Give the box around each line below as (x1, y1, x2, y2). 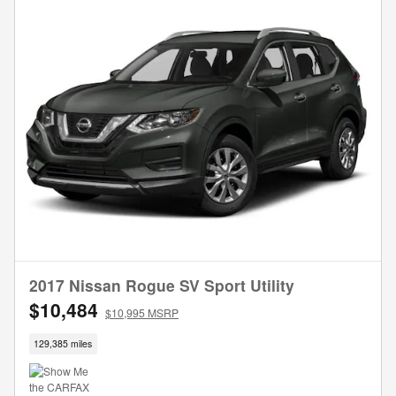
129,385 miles (34, 337, 93, 351)
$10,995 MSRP (105, 305, 179, 321)
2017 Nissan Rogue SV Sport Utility (29, 274, 294, 297)
